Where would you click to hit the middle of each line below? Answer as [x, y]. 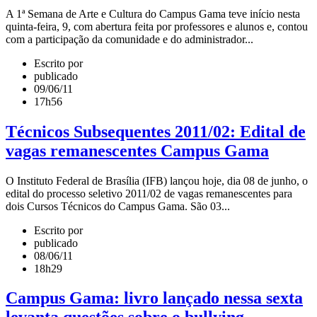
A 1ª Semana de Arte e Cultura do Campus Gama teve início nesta [153, 13]
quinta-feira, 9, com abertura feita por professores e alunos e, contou [157, 26]
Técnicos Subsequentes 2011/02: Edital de [156, 131]
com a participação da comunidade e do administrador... [129, 39]
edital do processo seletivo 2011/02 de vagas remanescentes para [149, 193]
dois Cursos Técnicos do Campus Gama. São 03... [118, 206]
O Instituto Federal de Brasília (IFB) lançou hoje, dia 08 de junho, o [157, 180]
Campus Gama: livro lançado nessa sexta [154, 298]
